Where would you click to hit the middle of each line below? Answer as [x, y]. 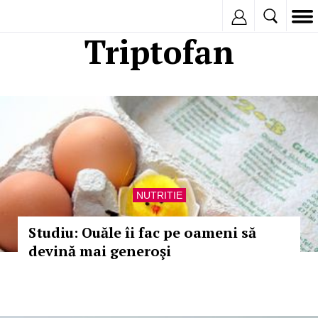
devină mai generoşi [100, 251]
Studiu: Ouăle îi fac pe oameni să [142, 232]
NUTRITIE [159, 195]
